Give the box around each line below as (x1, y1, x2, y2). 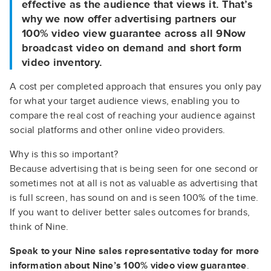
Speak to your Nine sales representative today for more (10, 246, 260, 256)
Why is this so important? (10, 149, 119, 160)
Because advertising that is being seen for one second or (10, 163, 258, 174)
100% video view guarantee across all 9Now (22, 27, 246, 39)
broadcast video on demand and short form (22, 42, 241, 54)
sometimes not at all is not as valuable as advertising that (10, 178, 258, 189)
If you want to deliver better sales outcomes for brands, (10, 207, 250, 218)
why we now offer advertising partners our (22, 13, 237, 25)
